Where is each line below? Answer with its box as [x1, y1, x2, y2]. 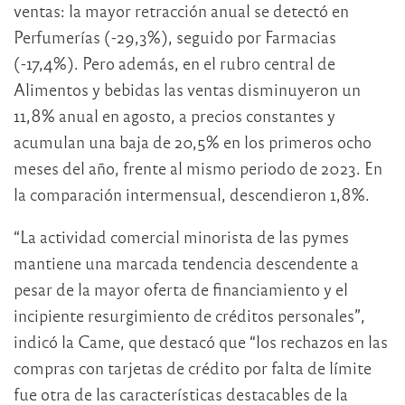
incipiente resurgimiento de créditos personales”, [14, 304, 365, 325]
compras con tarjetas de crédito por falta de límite [14, 356, 372, 378]
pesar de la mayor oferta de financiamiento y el [14, 278, 348, 299]
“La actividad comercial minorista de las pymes [14, 225, 349, 247]
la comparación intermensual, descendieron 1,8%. [14, 183, 370, 204]
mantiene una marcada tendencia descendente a [14, 251, 359, 273]
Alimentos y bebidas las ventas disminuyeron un [14, 78, 361, 99]
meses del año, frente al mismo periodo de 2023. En [14, 156, 382, 178]
